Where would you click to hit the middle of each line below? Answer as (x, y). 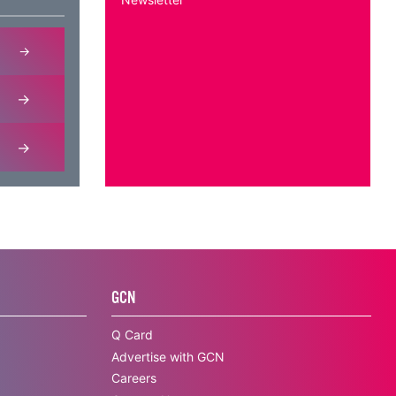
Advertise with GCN (168, 356)
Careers (134, 378)
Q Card (133, 334)
